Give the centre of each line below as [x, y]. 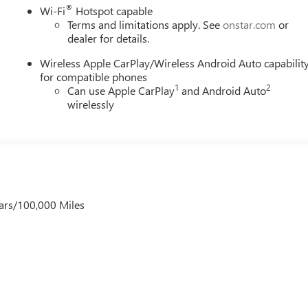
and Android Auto [223, 90]
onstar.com [250, 24]
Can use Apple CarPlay [121, 90]
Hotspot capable [113, 10]
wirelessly [91, 104]
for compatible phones [94, 76]
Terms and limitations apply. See [145, 24]
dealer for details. [109, 38]
